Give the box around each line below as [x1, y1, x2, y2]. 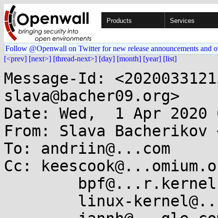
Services [170, 17, 195, 24]
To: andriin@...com [4, 140, 170, 157]
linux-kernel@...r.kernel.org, [4, 192, 78, 210]
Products [107, 17, 132, 24]
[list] [163, 54, 177, 63]
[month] [117, 54, 141, 63]
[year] [143, 54, 161, 63]
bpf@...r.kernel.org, [4, 175, 78, 192]
